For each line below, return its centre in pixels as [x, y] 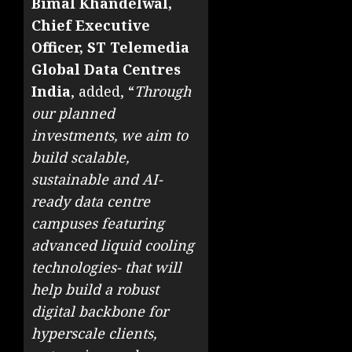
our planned [73, 114]
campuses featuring [98, 224]
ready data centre [91, 202]
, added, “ [103, 92]
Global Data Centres [106, 70]
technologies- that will [106, 268]
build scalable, [80, 158]
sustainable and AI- [97, 180]
